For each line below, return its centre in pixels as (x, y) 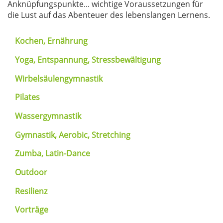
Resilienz (31, 191)
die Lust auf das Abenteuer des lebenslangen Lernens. (109, 15)
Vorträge (32, 210)
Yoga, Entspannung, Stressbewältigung (88, 60)
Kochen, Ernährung (51, 41)
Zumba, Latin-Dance (53, 154)
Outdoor (31, 172)
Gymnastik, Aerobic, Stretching (73, 135)
